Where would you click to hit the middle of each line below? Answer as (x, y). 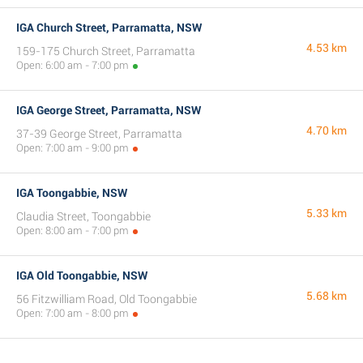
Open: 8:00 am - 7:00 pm (73, 231)
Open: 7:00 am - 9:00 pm (73, 148)
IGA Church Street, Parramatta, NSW (109, 28)
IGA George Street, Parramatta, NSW (109, 110)
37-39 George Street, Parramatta (99, 134)
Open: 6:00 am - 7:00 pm (73, 65)
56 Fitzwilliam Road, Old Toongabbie (107, 299)
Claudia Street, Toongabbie (83, 216)
